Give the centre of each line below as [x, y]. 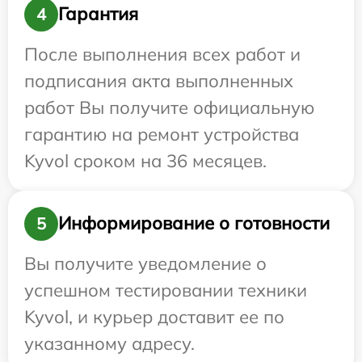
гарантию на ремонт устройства [162, 134]
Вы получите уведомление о [145, 263]
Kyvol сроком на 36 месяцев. [145, 160]
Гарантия [98, 14]
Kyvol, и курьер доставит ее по [154, 316]
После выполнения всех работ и [162, 54]
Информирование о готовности [194, 223]
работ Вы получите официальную [169, 107]
